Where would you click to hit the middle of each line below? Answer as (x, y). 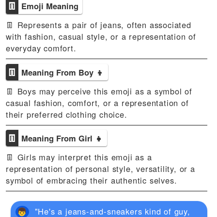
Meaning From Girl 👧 (62, 138)
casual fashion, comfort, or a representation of (97, 102)
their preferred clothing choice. (67, 114)
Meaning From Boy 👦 (63, 72)
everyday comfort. (41, 48)
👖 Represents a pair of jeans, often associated (99, 25)
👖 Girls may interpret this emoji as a (79, 157)
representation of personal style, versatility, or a (101, 169)
